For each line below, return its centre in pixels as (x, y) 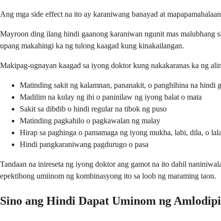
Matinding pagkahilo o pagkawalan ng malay (90, 121)
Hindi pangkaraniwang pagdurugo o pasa (84, 145)
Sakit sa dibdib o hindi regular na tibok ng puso (93, 109)
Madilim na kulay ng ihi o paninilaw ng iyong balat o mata (111, 97)
